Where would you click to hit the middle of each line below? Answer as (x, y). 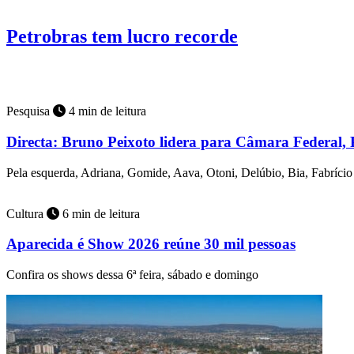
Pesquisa (30, 111)
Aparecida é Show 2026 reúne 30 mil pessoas (151, 244)
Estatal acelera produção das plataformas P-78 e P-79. (140, 70)
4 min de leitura (106, 111)
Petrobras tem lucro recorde (122, 37)
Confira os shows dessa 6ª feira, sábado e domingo (132, 275)
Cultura (26, 213)
